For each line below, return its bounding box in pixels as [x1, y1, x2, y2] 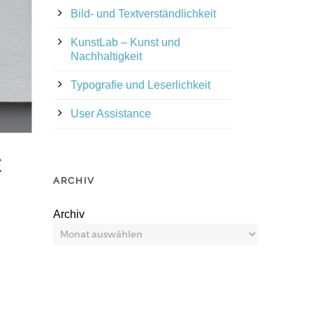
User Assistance [71, 108, 151, 120]
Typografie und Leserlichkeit [71, 79, 210, 92]
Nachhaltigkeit [71, 50, 142, 63]
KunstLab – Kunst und [71, 36, 180, 49]
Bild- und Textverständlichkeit [71, 8, 216, 20]
